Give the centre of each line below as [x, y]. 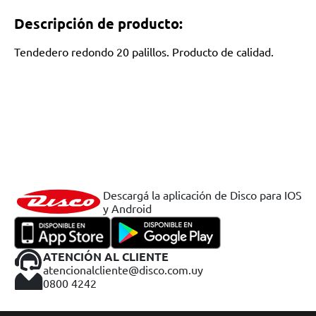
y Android [127, 208]
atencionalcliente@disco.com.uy [123, 269]
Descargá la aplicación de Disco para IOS [202, 195]
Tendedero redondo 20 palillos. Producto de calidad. [144, 51]
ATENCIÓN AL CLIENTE [106, 256]
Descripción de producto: [98, 23]
